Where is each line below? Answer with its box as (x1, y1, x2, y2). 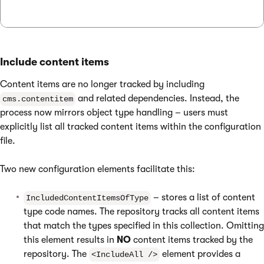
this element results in (24, 235, 117, 245)
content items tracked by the (131, 235, 253, 245)
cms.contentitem (2, 94, 73, 104)
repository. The (24, 249, 89, 259)
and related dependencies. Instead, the (75, 93, 239, 104)
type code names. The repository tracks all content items (24, 206, 259, 217)
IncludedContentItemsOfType (26, 193, 148, 203)
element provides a (160, 249, 240, 259)
